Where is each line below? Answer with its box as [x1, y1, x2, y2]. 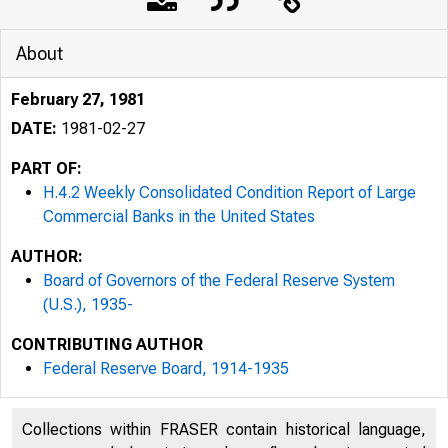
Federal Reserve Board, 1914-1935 [43, 359, 289, 378]
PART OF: [11, 159, 82, 178]
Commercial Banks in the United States [43, 207, 315, 226]
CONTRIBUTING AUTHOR [11, 335, 203, 354]
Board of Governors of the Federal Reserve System [43, 271, 395, 290]
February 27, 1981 [11, 90, 145, 109]
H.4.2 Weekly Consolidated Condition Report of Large [43, 183, 416, 202]
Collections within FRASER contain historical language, [22, 420, 426, 439]
